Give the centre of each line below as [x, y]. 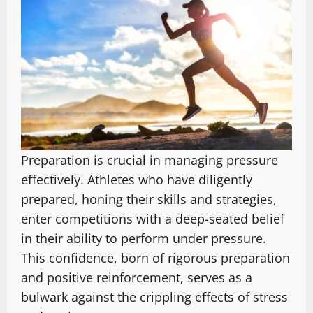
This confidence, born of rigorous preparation [155, 258]
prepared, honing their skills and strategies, [149, 199]
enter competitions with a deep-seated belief [153, 219]
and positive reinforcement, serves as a [137, 278]
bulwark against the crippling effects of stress [154, 297]
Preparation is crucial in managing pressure [150, 160]
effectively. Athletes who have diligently [137, 180]
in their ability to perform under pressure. [144, 239]
